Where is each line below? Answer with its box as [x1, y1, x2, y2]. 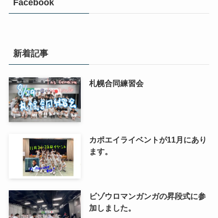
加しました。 [89, 203, 136, 213]
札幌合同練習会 [89, 79, 144, 88]
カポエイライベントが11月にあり [89, 135, 207, 145]
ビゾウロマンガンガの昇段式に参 [89, 192, 206, 201]
